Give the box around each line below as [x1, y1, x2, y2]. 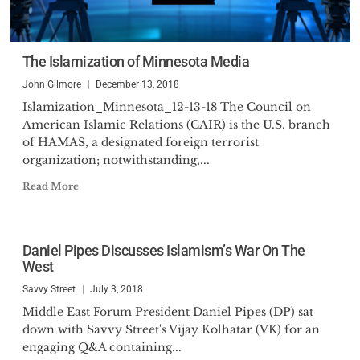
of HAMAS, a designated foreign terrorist [22, 135, 259, 149]
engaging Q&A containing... [22, 340, 182, 354]
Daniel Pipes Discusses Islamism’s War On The [22, 242, 305, 259]
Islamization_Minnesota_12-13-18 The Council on [22, 100, 311, 114]
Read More [22, 180, 79, 192]
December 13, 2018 [95, 79, 179, 90]
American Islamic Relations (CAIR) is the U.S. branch [22, 117, 330, 132]
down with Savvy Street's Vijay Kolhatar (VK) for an [22, 322, 320, 337]
